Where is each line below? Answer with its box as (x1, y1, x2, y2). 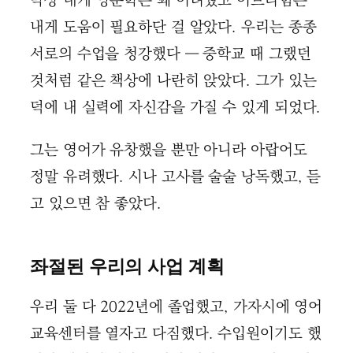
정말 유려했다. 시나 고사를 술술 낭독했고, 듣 (30, 165, 321, 188)
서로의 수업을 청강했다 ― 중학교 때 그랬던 (30, 43, 311, 66)
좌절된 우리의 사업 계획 (30, 255, 225, 277)
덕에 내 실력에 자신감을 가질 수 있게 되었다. (30, 96, 321, 120)
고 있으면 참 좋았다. (30, 191, 162, 215)
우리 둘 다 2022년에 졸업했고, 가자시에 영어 (30, 295, 323, 318)
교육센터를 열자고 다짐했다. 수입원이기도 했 (30, 321, 321, 345)
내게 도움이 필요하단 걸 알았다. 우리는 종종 (30, 16, 317, 39)
